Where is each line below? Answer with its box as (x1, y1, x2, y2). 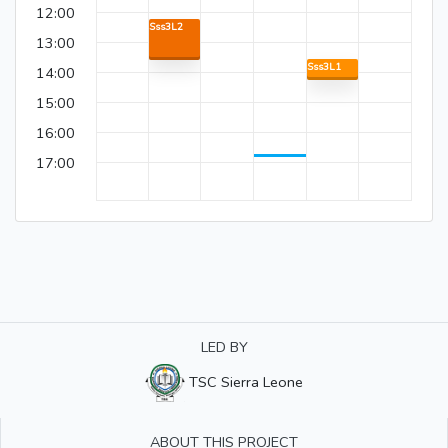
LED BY (200, 337, 248, 358)
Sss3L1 (306, 60, 341, 75)
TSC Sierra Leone (185, 371, 303, 392)
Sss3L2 (148, 20, 183, 35)
